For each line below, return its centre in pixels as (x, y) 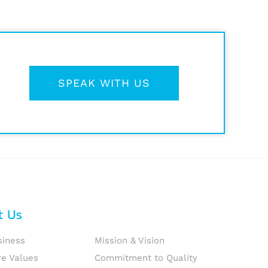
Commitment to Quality (146, 258)
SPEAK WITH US (104, 83)
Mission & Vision (130, 240)
